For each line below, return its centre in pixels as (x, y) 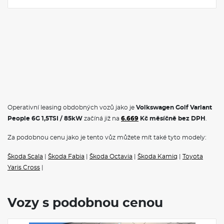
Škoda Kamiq (157, 156)
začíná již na (101, 118)
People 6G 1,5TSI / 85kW (45, 118)
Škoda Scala (25, 156)
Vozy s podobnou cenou (85, 203)
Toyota (193, 156)
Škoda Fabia (66, 156)
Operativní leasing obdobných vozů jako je (72, 107)
